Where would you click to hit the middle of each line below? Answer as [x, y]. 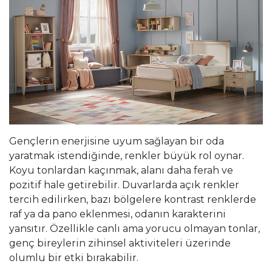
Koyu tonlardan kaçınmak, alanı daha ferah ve [121, 171]
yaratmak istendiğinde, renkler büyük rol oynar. [127, 156]
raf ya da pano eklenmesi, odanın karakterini [117, 214]
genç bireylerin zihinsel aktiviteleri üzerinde [120, 243]
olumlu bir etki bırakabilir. [74, 258]
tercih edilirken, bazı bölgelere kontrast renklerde [133, 200]
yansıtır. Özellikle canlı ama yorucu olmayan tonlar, [134, 229]
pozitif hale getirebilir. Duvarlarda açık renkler [124, 185]
